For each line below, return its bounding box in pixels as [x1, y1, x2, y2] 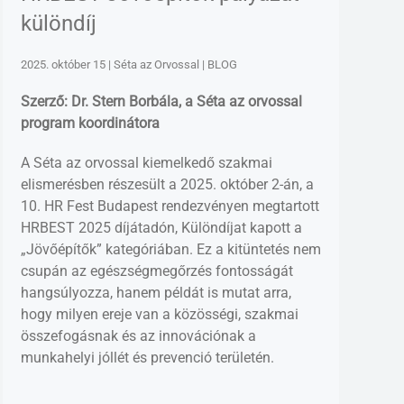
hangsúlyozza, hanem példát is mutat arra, [20, 284, 291, 302]
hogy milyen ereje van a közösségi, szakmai [20, 306, 298, 324]
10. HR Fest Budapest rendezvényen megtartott [20, 197, 319, 216]
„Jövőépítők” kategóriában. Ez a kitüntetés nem [20, 241, 321, 259]
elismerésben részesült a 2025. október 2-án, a [20, 176, 314, 194]
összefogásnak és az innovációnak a [20, 327, 256, 345]
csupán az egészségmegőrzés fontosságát [20, 262, 293, 280]
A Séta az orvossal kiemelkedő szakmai [20, 154, 272, 172]
